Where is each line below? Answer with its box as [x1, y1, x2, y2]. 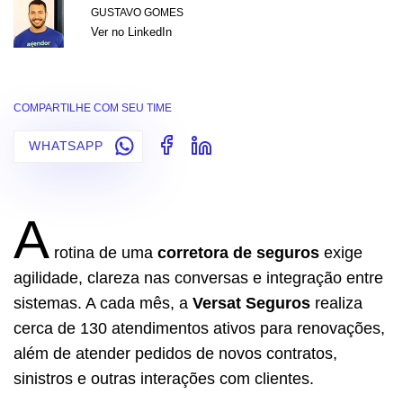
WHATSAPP [29, 139, 108, 154]
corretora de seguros [157, 243, 319, 262]
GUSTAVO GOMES [91, 5, 184, 19]
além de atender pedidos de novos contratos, [13, 344, 337, 363]
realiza [310, 293, 363, 312]
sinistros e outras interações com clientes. [13, 369, 314, 388]
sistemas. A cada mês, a [13, 293, 193, 312]
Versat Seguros [193, 293, 310, 312]
